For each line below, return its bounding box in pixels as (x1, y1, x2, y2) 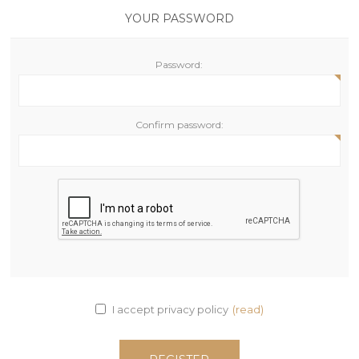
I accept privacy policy (111, 302, 228, 316)
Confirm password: (135, 119, 224, 131)
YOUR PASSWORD (124, 11, 234, 26)
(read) (232, 302, 264, 316)
